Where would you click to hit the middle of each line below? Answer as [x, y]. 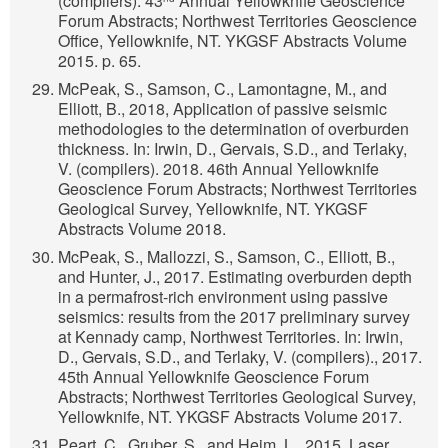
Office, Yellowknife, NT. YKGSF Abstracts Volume [232, 41]
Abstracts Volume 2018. [142, 229]
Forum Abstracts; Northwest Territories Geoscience [237, 21]
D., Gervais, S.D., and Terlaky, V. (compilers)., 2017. [240, 357]
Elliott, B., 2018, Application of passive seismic [222, 109]
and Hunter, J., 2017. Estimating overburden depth [235, 277]
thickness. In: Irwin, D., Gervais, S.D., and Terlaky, [232, 149]
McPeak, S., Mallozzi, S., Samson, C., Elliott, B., [226, 257]
